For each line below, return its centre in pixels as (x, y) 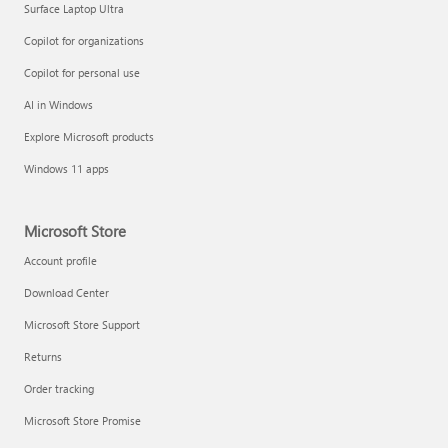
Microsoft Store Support (82, 324)
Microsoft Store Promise (82, 420)
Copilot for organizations (84, 40)
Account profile (60, 260)
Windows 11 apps (66, 168)
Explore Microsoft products (89, 136)
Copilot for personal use (82, 72)
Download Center (66, 292)
